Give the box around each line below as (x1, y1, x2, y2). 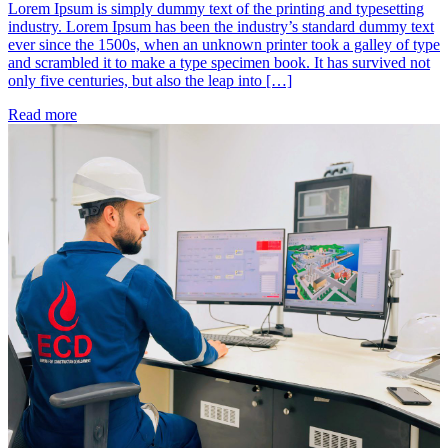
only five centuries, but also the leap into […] (8, 72, 292, 90)
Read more (8, 106, 77, 124)
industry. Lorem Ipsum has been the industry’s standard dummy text (8, 18, 434, 36)
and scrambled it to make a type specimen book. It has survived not (8, 54, 430, 72)
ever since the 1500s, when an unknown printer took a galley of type (8, 36, 440, 54)
